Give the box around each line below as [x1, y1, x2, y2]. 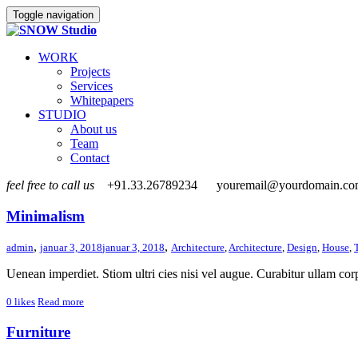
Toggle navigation [13, 9, 93, 21]
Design [287, 241, 317, 254]
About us [70, 122, 117, 136]
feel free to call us [6, 178, 94, 192]
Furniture [6, 324, 70, 341]
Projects [70, 65, 110, 78]
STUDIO [38, 108, 86, 121]
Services [70, 79, 113, 93]
